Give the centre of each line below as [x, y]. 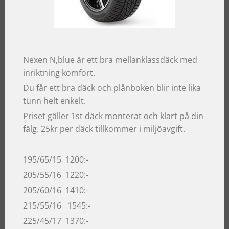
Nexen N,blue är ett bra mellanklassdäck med [110, 60]
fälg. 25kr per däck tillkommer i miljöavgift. [104, 129]
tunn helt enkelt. [54, 101]
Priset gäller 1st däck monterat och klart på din [113, 116]
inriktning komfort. [59, 73]
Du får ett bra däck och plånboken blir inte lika [112, 88]
